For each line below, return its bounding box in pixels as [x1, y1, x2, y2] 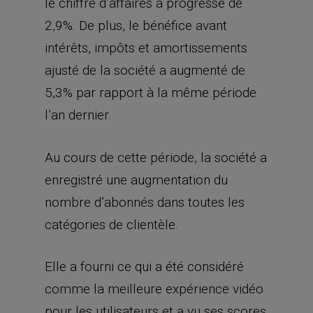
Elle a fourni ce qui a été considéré [45, 259, 244, 275]
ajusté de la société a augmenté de [45, 62, 245, 78]
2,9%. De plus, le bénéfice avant [45, 17, 227, 34]
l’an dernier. [45, 107, 111, 123]
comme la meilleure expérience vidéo [45, 281, 263, 297]
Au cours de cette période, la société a [45, 149, 267, 166]
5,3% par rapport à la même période [45, 85, 256, 101]
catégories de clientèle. [45, 216, 178, 233]
